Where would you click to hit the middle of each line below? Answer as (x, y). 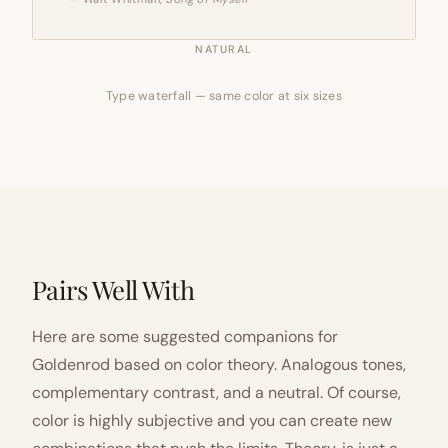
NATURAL (224, 49)
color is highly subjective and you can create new (212, 420)
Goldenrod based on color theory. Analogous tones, (219, 364)
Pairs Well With (113, 289)
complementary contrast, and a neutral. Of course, (216, 392)
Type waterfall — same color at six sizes (224, 96)
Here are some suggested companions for (185, 336)
